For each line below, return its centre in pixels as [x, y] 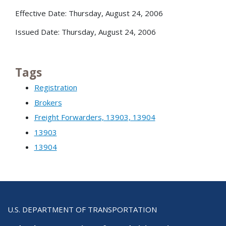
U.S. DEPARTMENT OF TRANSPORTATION [82, 209]
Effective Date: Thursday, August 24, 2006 [89, 13]
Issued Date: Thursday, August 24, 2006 [86, 32]
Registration [55, 88]
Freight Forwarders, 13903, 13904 [95, 117]
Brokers [48, 102]
